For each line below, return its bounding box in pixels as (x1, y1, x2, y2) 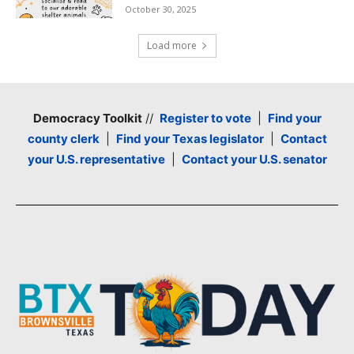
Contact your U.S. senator (181, 152, 327, 168)
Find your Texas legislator (115, 131, 264, 147)
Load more (146, 39, 197, 53)
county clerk (27, 131, 100, 147)
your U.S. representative (27, 152, 165, 168)
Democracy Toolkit (32, 111, 142, 126)
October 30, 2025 (125, 2, 197, 15)
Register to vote (159, 111, 251, 126)
